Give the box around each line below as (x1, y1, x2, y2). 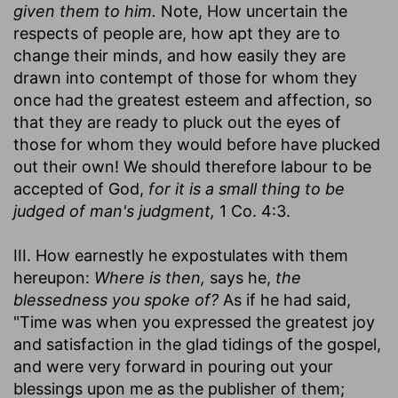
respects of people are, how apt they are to (13, 23, 340, 43)
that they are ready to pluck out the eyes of (13, 112, 341, 131)
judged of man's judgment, (13, 201, 215, 220)
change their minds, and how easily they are (13, 45, 346, 65)
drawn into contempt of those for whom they (13, 68, 357, 87)
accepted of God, (13, 179, 148, 198)
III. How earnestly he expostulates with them (13, 245, 348, 265)
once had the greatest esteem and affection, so (13, 90, 372, 109)
